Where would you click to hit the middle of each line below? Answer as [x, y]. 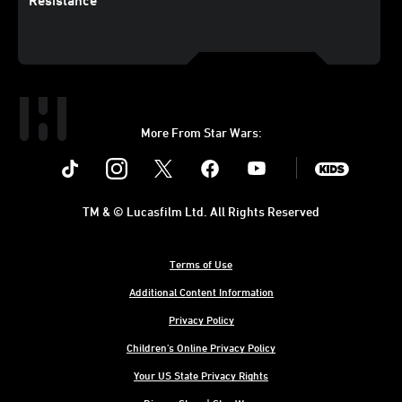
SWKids [356, 156]
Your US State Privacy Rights [201, 376]
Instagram [149, 156]
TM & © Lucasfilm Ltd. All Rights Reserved [201, 212]
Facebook [240, 156]
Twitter [186, 156]
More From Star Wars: [201, 133]
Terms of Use [201, 264]
